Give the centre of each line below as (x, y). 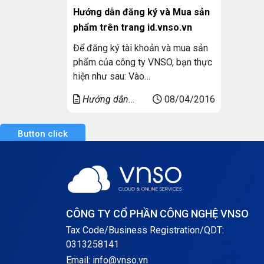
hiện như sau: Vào (109, 77)
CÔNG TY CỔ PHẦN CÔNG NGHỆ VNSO (157, 214)
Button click (43, 134)
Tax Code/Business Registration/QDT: (145, 230)
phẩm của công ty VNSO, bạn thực (143, 62)
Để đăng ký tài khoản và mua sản (141, 48)
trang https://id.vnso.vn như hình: (139, 91)
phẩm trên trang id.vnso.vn (133, 28)
